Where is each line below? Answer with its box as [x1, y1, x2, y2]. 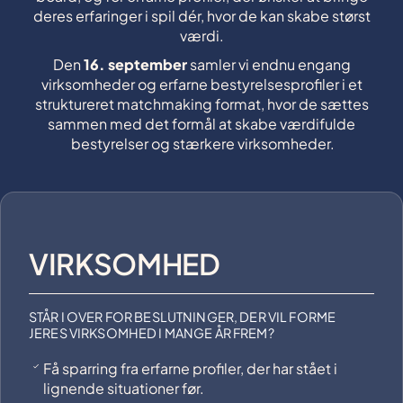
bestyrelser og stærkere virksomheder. [68, 134, 335, 153]
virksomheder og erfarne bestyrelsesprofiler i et [40, 75, 363, 94]
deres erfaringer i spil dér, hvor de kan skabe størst [32, 6, 371, 25]
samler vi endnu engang [186, 55, 351, 74]
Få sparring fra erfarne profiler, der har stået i [43, 359, 337, 378]
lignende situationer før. [43, 379, 204, 398]
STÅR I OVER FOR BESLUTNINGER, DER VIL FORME [29, 309, 336, 325]
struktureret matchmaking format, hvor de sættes [34, 94, 369, 113]
